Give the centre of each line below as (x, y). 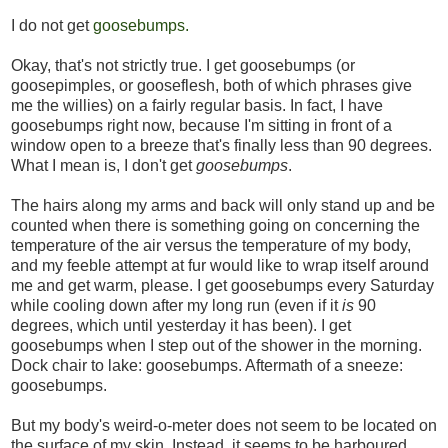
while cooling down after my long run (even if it (176, 306)
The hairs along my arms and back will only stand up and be (223, 206)
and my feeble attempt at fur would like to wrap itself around (220, 266)
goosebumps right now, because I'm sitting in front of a (201, 126)
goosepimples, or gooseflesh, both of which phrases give (211, 86)
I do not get (52, 26)
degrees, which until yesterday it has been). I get (181, 326)
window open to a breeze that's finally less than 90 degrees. (221, 146)
